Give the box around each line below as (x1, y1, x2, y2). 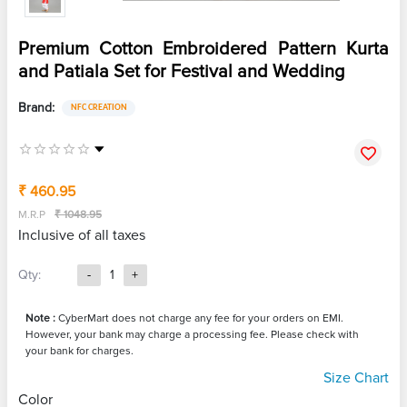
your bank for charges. (25, 344, 134, 359)
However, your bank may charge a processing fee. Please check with (25, 328, 359, 342)
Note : (25, 312, 55, 326)
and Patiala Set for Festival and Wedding (18, 61, 344, 84)
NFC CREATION (70, 103, 127, 114)
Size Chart (323, 369, 389, 388)
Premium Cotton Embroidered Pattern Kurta (18, 38, 389, 61)
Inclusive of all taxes (18, 226, 145, 245)
